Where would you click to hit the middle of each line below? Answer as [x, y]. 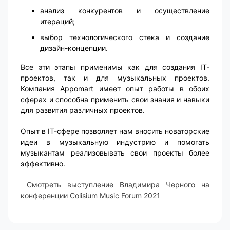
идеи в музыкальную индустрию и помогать [115, 142]
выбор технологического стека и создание [125, 37]
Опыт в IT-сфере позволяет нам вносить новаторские [115, 131]
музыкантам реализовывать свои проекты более [115, 152]
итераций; [57, 21]
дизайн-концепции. [74, 48]
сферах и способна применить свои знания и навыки [115, 99]
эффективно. [43, 163]
